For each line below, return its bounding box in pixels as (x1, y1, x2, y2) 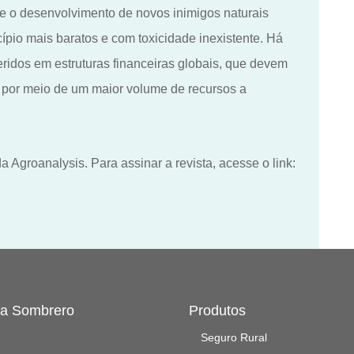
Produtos (189, 302, 246, 318)
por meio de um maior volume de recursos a (2, 81, 247, 96)
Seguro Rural (201, 330, 267, 344)
